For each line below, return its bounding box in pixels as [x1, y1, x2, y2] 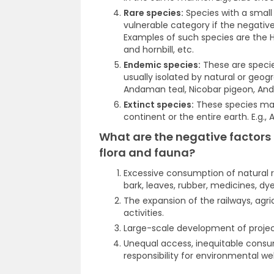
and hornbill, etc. [124, 43, 194, 56]
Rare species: [124, 7, 183, 19]
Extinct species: [124, 98, 194, 111]
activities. [124, 207, 164, 219]
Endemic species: [124, 59, 201, 71]
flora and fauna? [99, 145, 195, 160]
